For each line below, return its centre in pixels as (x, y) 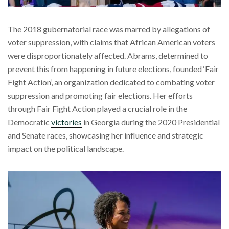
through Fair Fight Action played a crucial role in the (97, 109)
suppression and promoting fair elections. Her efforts (100, 96)
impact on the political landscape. (66, 149)
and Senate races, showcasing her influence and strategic (106, 135)
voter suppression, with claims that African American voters (111, 42)
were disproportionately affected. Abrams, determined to (108, 56)
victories (66, 122)
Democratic (29, 122)
